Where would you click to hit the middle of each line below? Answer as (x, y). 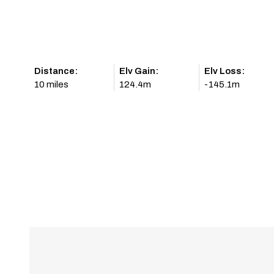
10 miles (51, 84)
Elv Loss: (224, 71)
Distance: (56, 71)
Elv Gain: (139, 71)
